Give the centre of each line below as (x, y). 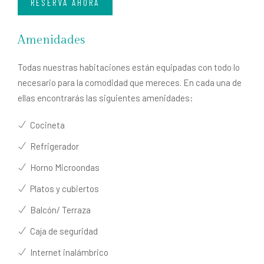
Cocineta (46, 125)
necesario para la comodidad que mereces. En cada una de (130, 82)
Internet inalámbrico (67, 252)
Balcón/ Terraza (59, 209)
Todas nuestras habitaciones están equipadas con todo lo (129, 67)
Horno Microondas (63, 167)
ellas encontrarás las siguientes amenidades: (105, 98)
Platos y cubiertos (63, 188)
